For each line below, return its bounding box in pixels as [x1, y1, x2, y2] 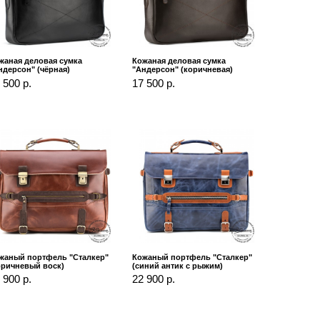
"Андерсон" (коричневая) [132, 65, 234, 74]
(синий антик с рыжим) [132, 261, 224, 270]
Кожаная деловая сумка [132, 56, 226, 66]
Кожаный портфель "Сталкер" [132, 252, 253, 261]
